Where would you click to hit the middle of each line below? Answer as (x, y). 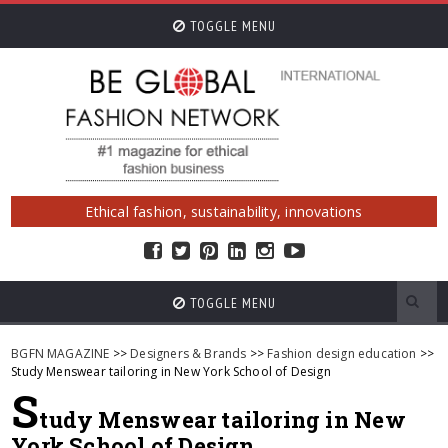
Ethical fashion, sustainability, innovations (224, 211)
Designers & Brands (188, 353)
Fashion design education (342, 353)
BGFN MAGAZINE (60, 353)
